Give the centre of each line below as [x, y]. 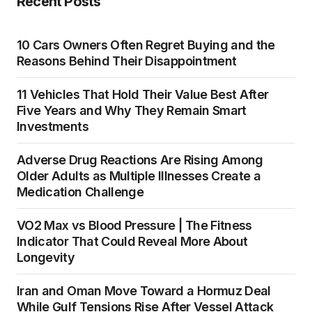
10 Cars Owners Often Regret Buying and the [146, 45]
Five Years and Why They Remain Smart [132, 110]
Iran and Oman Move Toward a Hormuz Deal [144, 291]
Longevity [46, 257]
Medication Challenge [80, 192]
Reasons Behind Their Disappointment [127, 61]
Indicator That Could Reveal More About [132, 241]
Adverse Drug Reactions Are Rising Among [140, 160]
